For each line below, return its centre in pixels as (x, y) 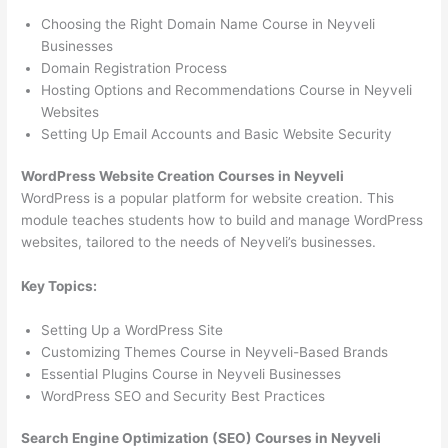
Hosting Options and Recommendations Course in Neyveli (227, 89)
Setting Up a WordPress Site (132, 329)
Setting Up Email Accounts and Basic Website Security (217, 133)
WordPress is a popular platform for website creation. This (208, 198)
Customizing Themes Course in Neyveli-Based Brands (215, 351)
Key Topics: (59, 286)
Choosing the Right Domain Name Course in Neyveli (208, 23)
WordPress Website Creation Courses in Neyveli (183, 176)
